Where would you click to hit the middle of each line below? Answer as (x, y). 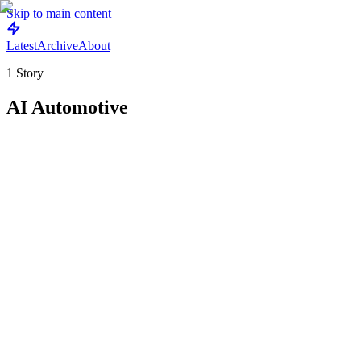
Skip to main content (59, 13)
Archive (58, 46)
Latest (22, 46)
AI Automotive (67, 107)
